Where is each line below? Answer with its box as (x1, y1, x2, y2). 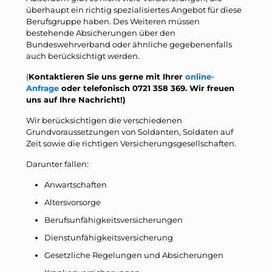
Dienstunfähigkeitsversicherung (44, 232, 173, 242)
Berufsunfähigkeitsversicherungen (44, 214, 183, 225)
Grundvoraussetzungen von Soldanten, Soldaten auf (26, 126, 233, 137)
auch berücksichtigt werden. (26, 50, 140, 61)
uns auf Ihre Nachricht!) (26, 94, 126, 104)
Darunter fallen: (26, 158, 89, 169)
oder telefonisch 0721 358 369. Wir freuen (59, 83, 234, 93)
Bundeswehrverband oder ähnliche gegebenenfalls (26, 39, 232, 49)
